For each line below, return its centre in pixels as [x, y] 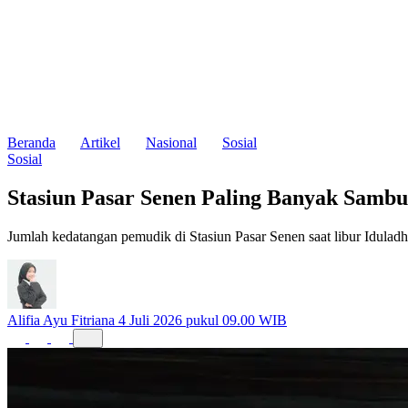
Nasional [171, 143]
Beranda [31, 143]
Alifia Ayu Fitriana [61, 320]
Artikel [100, 143]
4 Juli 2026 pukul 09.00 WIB [203, 320]
